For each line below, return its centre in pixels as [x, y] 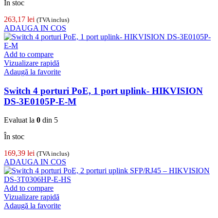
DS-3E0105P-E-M [40, 101]
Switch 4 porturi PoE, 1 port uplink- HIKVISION [103, 91]
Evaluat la [20, 120]
